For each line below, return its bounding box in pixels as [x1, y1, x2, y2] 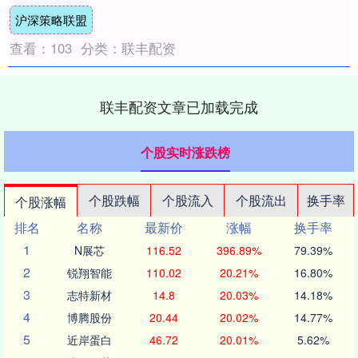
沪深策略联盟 [14, 11, 87, 29]
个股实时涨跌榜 [140, 143, 230, 162]
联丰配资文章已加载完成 [100, 96, 258, 117]
